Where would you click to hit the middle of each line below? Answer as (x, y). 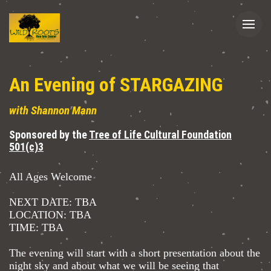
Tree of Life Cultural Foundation (160, 135)
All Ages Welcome (51, 177)
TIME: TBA (36, 228)
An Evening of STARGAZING (116, 85)
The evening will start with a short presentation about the (135, 253)
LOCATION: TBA (50, 215)
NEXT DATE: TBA (53, 202)
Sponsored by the (49, 135)
